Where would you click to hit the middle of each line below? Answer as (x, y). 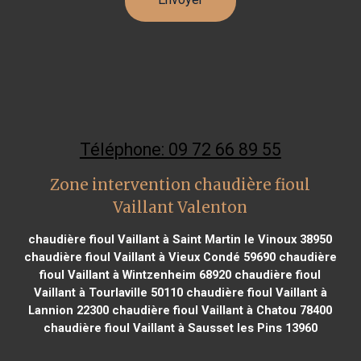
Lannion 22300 (69, 310)
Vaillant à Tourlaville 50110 (108, 292)
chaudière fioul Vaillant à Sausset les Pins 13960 (180, 328)
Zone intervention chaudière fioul (180, 185)
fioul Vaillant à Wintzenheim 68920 (136, 274)
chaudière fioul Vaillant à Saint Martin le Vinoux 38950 (180, 239)
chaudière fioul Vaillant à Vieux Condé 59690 (149, 257)
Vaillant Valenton (180, 207)
